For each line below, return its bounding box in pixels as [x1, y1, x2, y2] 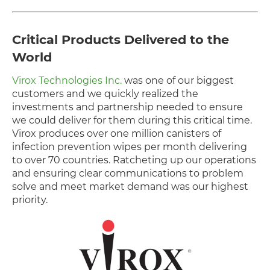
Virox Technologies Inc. [12, 75, 122, 87]
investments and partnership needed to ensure [12, 101, 243, 113]
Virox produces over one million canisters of [12, 128, 221, 140]
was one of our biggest [122, 75, 234, 87]
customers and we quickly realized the [12, 88, 198, 100]
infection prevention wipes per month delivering [12, 141, 247, 153]
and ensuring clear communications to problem [12, 168, 243, 180]
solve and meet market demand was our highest [12, 181, 248, 193]
